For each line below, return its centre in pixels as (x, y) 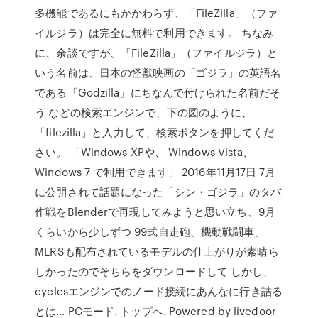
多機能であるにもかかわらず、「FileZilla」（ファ (157, 13)
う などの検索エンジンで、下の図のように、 (144, 112)
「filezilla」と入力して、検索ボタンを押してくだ (155, 132)
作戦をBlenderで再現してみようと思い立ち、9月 (155, 212)
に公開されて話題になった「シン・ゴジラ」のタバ (158, 192)
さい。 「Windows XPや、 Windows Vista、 (144, 152)
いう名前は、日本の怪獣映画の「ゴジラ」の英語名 (158, 72)
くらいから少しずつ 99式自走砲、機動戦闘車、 (150, 231)
